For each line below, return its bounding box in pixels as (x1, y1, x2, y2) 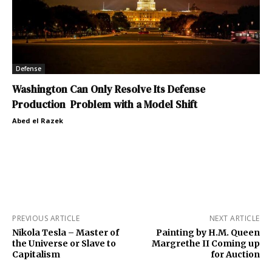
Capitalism (12, 248, 60, 260)
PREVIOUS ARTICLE (12, 212, 80, 223)
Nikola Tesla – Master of (12, 226, 119, 238)
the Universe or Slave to (12, 237, 116, 249)
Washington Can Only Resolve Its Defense (12, 81, 205, 97)
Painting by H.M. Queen (155, 226, 260, 238)
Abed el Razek (12, 115, 63, 125)
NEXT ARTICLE (209, 212, 260, 223)
